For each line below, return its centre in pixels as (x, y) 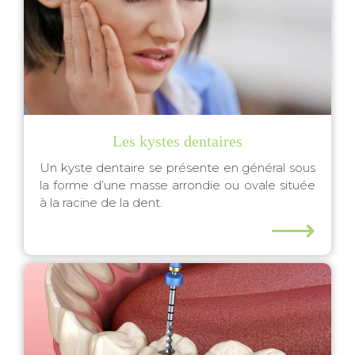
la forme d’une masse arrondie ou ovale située (177, 185)
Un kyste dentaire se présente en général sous (177, 168)
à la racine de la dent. (101, 202)
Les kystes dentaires (177, 141)
